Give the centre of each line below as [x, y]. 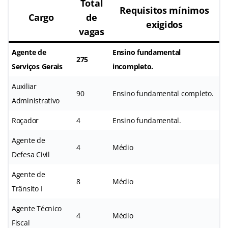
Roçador [25, 120]
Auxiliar [24, 86]
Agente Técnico [37, 208]
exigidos [164, 24]
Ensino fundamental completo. [163, 93]
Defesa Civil [31, 154]
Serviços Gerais [37, 66]
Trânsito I [27, 188]
